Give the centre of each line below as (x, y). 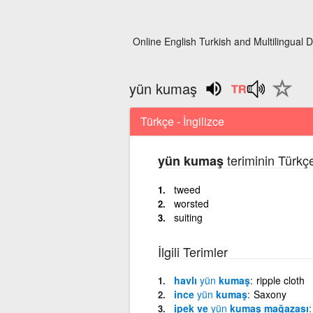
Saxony (270, 294)
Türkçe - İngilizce (182, 121)
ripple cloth (280, 280)
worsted (191, 203)
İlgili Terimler (192, 251)
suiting (188, 217)
